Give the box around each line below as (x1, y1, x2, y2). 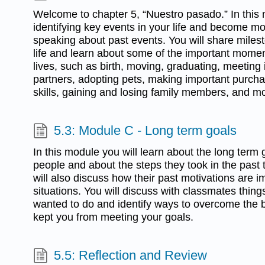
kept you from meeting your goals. (33, 211, 193, 223)
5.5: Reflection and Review (54, 248, 208, 263)
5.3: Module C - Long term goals (54, 123, 237, 138)
